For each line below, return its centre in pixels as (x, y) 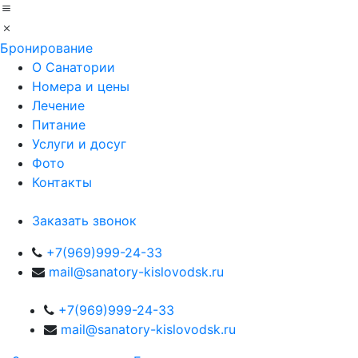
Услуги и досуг (79, 144)
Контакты (62, 182)
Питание (59, 125)
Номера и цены (81, 86)
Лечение (58, 105)
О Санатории (74, 67)
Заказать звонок (84, 221)
